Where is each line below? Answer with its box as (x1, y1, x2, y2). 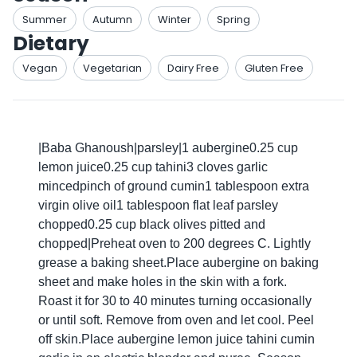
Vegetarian (83, 60, 142, 76)
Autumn (92, 11, 132, 27)
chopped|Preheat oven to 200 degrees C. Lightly (38, 237, 311, 250)
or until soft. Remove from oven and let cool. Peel (38, 313, 314, 327)
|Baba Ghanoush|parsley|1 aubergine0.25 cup (38, 141, 298, 155)
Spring (217, 11, 250, 27)
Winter (158, 11, 191, 27)
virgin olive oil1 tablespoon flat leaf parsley (38, 198, 278, 212)
